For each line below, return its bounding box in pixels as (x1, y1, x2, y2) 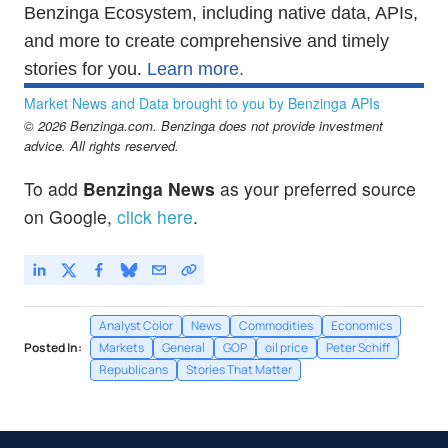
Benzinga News (83, 176, 215, 202)
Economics (331, 317, 392, 335)
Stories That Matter (186, 361, 292, 379)
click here (117, 204, 193, 230)
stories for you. (24, 59, 147, 80)
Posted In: (24, 339, 82, 357)
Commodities (239, 317, 313, 335)
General (162, 339, 205, 357)
